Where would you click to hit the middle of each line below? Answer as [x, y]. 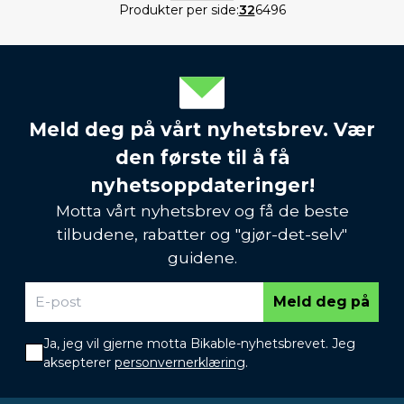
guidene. [202, 257]
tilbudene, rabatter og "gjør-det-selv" [202, 234]
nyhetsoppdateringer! [202, 185]
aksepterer [79, 362]
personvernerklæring [180, 362]
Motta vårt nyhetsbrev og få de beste [202, 210]
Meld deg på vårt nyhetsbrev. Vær [202, 129]
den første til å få [202, 157]
